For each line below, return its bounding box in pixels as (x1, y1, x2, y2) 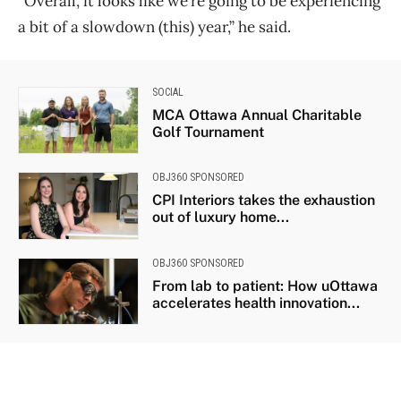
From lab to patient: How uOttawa (151, 277, 378, 294)
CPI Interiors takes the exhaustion (151, 192, 375, 209)
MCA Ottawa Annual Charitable (151, 107, 362, 124)
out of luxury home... (151, 209, 289, 226)
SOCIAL (151, 86, 183, 99)
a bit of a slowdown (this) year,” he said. (18, 17, 291, 38)
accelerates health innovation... (151, 294, 360, 311)
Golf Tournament (151, 124, 264, 141)
